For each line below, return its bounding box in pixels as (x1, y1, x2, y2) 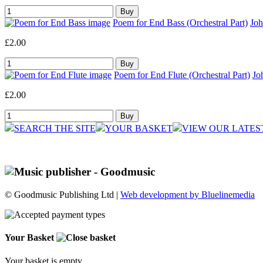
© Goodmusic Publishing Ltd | (5, 190, 120, 200)
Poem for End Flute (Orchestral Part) (114, 69, 250, 80)
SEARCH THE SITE (14, 123, 96, 133)
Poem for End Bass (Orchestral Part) (113, 17, 248, 28)
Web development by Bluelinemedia (120, 190, 255, 200)
